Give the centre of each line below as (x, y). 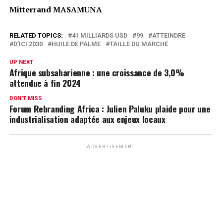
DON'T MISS (26, 98)
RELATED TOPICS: (36, 35)
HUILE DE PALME (76, 44)
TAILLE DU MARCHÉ (139, 44)
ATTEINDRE (168, 35)
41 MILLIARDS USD (99, 35)
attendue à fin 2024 (45, 83)
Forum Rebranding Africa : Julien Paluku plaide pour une (110, 109)
